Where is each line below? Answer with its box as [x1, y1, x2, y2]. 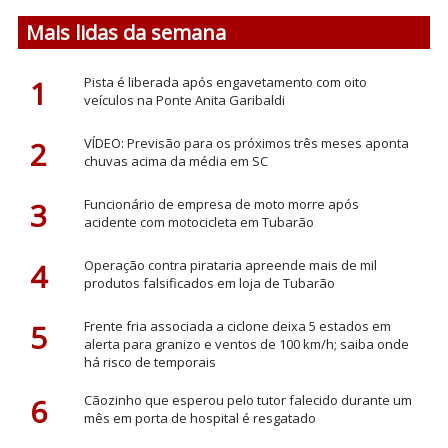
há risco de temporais [83, 352, 216, 371]
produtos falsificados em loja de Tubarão [83, 273, 335, 292]
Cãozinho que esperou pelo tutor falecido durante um [83, 390, 412, 409]
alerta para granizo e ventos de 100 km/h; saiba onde [83, 334, 409, 353]
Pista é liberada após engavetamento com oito [83, 72, 367, 91]
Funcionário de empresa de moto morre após [83, 194, 359, 213]
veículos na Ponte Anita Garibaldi [83, 90, 285, 109]
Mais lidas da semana [26, 19, 227, 47]
